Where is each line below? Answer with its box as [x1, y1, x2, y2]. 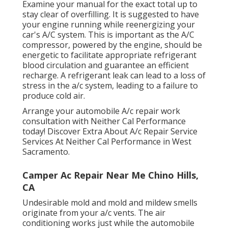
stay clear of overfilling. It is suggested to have [22, 9, 199, 20]
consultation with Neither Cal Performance [22, 116, 186, 127]
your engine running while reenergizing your [22, 19, 195, 31]
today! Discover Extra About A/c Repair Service [22, 126, 197, 137]
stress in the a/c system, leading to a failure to [22, 80, 198, 92]
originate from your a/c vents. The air [22, 207, 165, 219]
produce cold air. [22, 90, 85, 102]
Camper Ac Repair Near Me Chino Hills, [22, 169, 198, 182]
